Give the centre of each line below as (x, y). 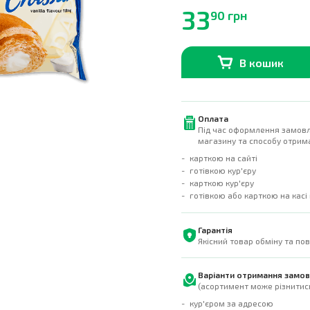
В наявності (281, 85)
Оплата (213, 118)
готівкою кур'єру (223, 170)
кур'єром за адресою (231, 303)
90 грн (229, 15)
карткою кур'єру (222, 183)
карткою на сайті (224, 158)
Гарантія (215, 230)
